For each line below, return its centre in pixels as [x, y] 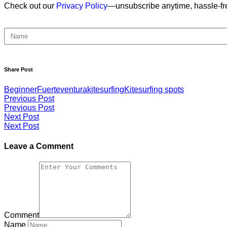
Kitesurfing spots [154, 90]
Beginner [21, 90]
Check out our [30, 6]
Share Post [18, 70]
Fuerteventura [62, 90]
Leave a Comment [39, 146]
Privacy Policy [82, 6]
